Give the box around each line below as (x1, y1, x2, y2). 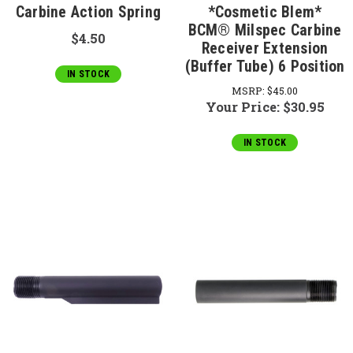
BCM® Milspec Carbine (188, 21, 342, 40)
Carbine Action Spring (15, 3, 162, 22)
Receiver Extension (201, 39, 329, 58)
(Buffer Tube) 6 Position (184, 58, 345, 76)
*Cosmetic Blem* (207, 3, 322, 22)
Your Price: (205, 98, 283, 116)
